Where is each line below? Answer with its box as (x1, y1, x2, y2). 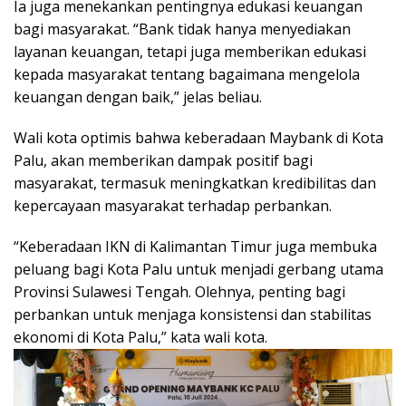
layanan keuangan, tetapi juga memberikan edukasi (14, 41, 366, 62)
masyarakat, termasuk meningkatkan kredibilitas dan (14, 172, 376, 193)
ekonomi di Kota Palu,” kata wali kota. (14, 326, 267, 347)
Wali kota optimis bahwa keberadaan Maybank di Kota (14, 127, 383, 148)
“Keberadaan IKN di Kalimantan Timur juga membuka (14, 236, 377, 256)
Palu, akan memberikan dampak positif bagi (14, 150, 313, 170)
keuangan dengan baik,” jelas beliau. (14, 86, 262, 107)
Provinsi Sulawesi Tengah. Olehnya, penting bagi (14, 281, 345, 302)
